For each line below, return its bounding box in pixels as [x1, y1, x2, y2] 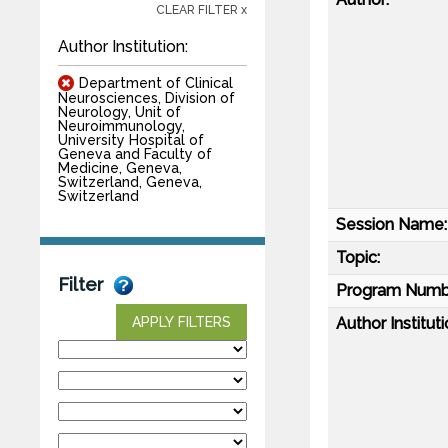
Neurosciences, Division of [58, 89, 235, 106]
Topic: [336, 247, 380, 267]
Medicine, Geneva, [58, 159, 182, 176]
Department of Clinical [79, 74, 233, 91]
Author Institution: [58, 36, 188, 56]
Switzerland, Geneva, [58, 173, 202, 190]
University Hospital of [58, 131, 204, 148]
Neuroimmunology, [58, 117, 185, 134]
